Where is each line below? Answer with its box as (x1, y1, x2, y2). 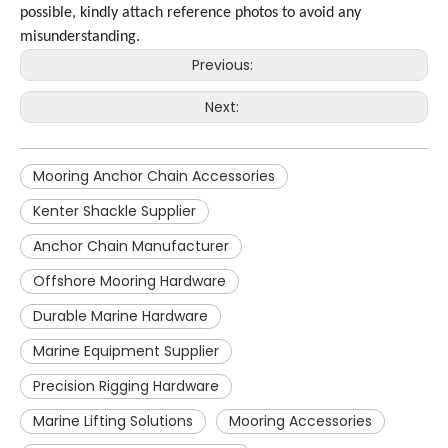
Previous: (191, 55, 257, 75)
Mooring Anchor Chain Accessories (33, 166, 275, 186)
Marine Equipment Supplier (33, 341, 219, 361)
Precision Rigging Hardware (33, 376, 219, 396)
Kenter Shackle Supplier (33, 201, 196, 221)
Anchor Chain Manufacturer (33, 236, 229, 256)
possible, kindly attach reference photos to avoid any (20, 5, 361, 21)
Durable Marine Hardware (33, 306, 208, 326)
